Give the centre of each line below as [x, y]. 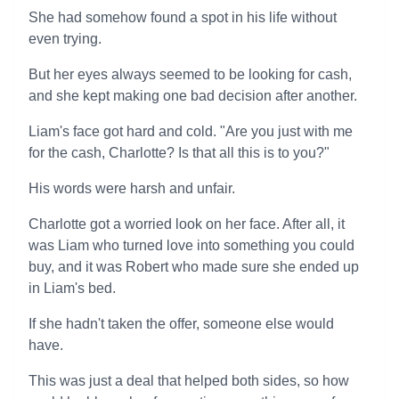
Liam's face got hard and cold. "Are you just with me [191, 131]
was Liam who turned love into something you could [191, 245]
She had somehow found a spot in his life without [183, 17]
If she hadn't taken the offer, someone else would [181, 324]
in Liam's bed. [72, 288]
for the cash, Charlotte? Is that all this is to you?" [179, 153]
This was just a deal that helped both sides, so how [189, 381]
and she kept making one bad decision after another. [193, 96]
